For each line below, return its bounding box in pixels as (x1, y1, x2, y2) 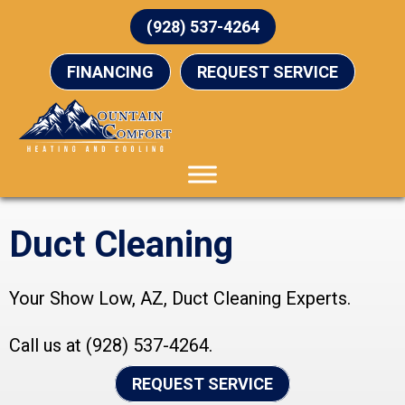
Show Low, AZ (50, 287, 164, 310)
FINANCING (67, 62, 154, 81)
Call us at (9, 334, 86, 357)
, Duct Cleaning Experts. (164, 287, 351, 310)
